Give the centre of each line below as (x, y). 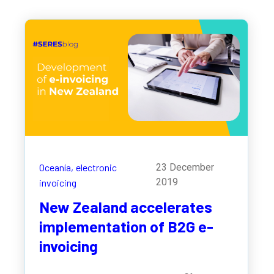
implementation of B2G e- (126, 227)
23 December (185, 167)
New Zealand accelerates (125, 207)
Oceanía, (56, 167)
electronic (96, 167)
